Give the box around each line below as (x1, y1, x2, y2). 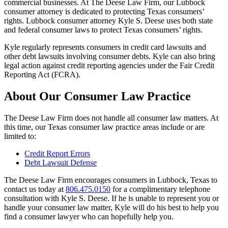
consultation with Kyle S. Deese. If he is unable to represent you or (4, 193, 219, 203)
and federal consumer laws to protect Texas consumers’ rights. (4, 25, 203, 34)
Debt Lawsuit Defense (24, 158, 97, 167)
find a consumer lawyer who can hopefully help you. (4, 212, 174, 221)
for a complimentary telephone (110, 184, 210, 193)
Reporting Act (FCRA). (4, 70, 80, 79)
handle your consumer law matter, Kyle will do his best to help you (4, 203, 219, 212)
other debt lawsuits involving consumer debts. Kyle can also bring (4, 51, 215, 61)
